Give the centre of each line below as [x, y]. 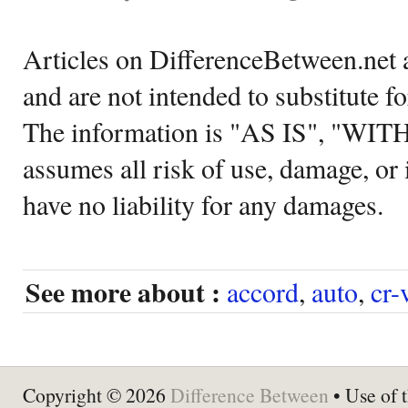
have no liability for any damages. [203, 204]
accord [263, 291]
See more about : [123, 291]
